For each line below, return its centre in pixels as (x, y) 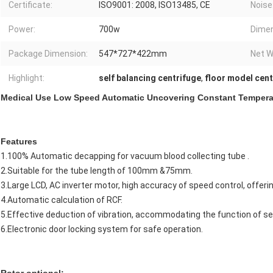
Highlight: (27, 78)
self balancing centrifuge (150, 78)
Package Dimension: (48, 54)
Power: (22, 30)
